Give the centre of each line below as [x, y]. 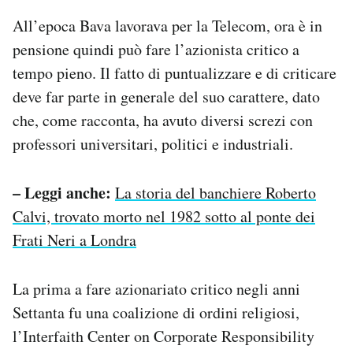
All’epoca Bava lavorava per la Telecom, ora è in [167, 25]
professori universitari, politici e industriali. [153, 143]
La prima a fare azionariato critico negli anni [156, 288]
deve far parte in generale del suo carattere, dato [166, 96]
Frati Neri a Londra [74, 240]
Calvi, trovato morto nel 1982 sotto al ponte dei [164, 216]
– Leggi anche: [62, 192]
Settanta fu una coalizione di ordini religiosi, [156, 312]
